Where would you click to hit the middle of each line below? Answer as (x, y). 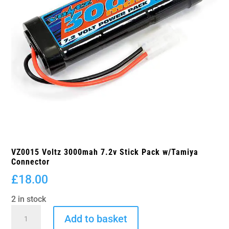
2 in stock (29, 199)
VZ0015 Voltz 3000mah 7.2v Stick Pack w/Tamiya (105, 152)
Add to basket (96, 219)
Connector (31, 162)
